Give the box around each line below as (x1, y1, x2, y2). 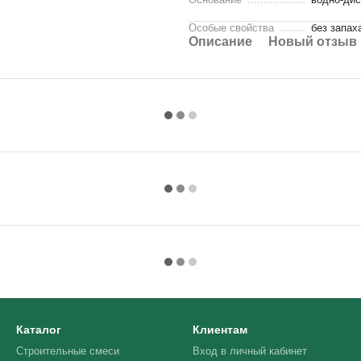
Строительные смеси (16, 345, 119, 357)
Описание (189, 35, 252, 48)
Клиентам (193, 323, 247, 336)
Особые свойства (189, 22, 274, 34)
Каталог (16, 323, 61, 336)
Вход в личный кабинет (193, 345, 307, 357)
